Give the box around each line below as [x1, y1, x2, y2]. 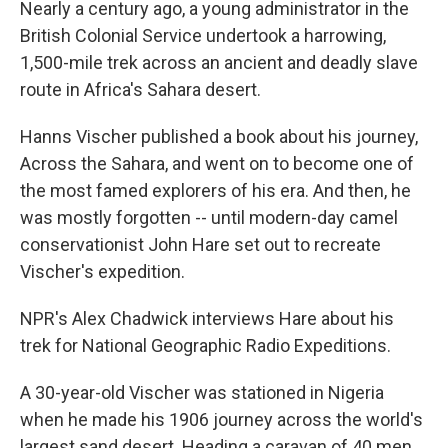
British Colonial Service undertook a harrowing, [20, 25, 386, 47]
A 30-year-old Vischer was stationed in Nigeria [20, 382, 384, 404]
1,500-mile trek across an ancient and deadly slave [20, 52, 418, 74]
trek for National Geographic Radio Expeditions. [20, 335, 391, 357]
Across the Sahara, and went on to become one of [20, 153, 414, 175]
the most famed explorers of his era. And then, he [20, 180, 411, 202]
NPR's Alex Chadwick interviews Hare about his [20, 308, 394, 330]
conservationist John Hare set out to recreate [20, 234, 381, 256]
